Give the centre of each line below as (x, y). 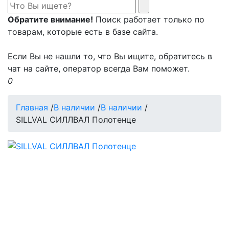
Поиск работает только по (149, 19)
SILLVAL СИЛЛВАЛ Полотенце (76, 119)
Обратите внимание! (50, 19)
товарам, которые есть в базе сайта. (83, 31)
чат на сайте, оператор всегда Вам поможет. (99, 68)
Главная (32, 107)
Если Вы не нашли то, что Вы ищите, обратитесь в (110, 56)
